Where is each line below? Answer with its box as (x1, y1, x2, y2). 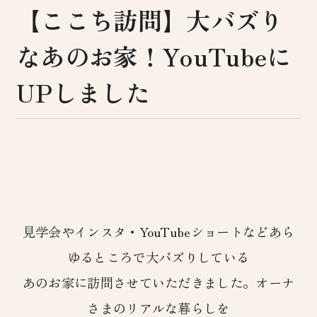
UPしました (16, 74, 150, 110)
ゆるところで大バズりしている (67, 248, 250, 267)
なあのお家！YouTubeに (16, 38, 292, 74)
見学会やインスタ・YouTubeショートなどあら (22, 222, 295, 241)
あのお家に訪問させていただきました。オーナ (22, 273, 295, 292)
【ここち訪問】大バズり (16, 1, 284, 38)
